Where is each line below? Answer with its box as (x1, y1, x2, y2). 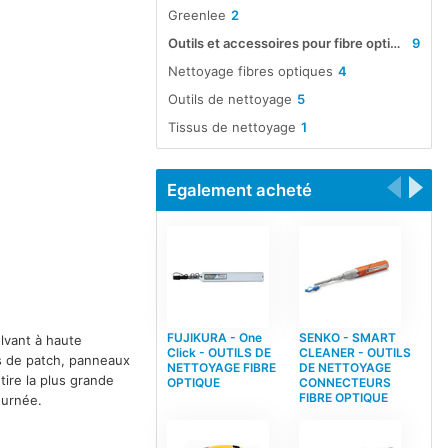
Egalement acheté (166, 179, 312, 200)
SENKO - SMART (298, 329, 396, 345)
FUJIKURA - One (166, 329, 262, 345)
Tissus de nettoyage (167, 118, 296, 135)
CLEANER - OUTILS (298, 344, 411, 360)
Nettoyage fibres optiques (167, 62, 333, 79)
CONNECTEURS (298, 374, 391, 390)
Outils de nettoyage (167, 90, 292, 107)
